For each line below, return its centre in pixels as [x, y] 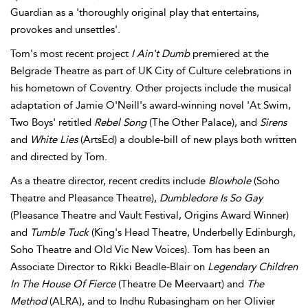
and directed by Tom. [59, 157]
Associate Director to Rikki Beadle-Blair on [109, 267]
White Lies [54, 140]
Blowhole [231, 181]
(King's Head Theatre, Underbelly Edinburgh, [194, 232]
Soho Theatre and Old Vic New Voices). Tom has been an [140, 250]
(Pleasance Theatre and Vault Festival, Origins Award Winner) [150, 215]
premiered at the [231, 54]
